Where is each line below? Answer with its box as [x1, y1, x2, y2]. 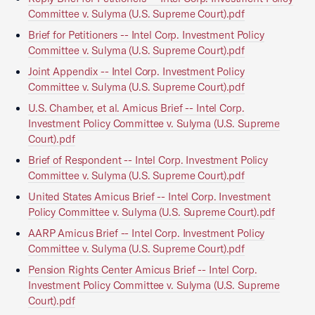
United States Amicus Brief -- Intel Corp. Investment [28, 190, 271, 203]
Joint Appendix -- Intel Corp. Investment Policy [28, 65, 245, 78]
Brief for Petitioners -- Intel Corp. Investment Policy [28, 28, 264, 41]
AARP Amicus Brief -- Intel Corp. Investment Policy [28, 226, 265, 240]
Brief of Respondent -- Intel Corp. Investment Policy [28, 153, 268, 167]
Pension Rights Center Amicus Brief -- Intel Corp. [28, 263, 257, 276]
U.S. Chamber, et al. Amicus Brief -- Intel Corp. [28, 101, 245, 115]
